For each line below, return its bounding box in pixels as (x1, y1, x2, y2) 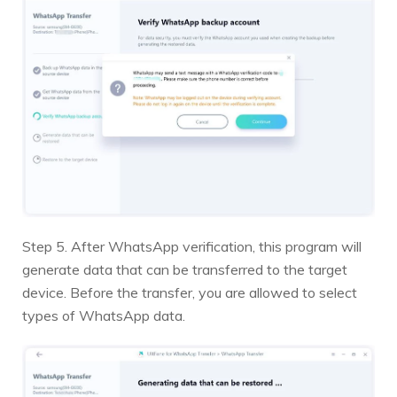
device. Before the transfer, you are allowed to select (22, 284, 357, 301)
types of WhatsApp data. (22, 307, 185, 324)
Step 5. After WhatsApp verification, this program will (22, 237, 362, 255)
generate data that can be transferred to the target (22, 261, 347, 278)
